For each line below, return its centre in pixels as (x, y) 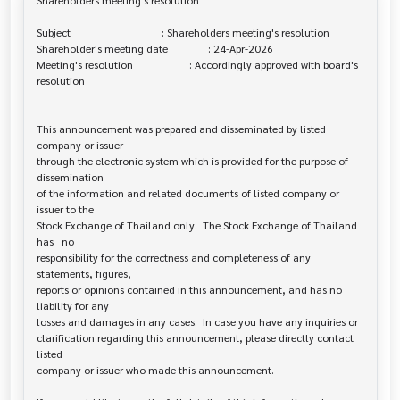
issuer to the (65, 209)
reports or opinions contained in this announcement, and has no (189, 290)
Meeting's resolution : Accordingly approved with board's (198, 65)
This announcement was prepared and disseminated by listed (181, 129)
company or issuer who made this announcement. (155, 370)
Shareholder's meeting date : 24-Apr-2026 (154, 49)
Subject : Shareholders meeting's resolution (183, 33)
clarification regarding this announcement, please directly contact (195, 338)
